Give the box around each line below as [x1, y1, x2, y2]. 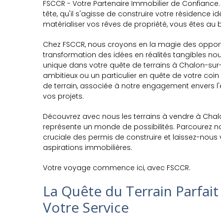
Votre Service [43, 198, 129, 217]
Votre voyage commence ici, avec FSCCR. [43, 163, 190, 173]
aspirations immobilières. [43, 143, 132, 152]
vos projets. [43, 91, 84, 101]
